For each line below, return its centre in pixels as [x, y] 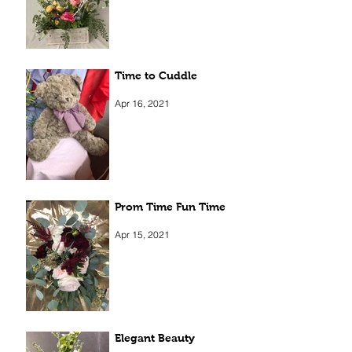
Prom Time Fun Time [170, 242]
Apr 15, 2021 [142, 269]
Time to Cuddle [156, 110]
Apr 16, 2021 [142, 137]
